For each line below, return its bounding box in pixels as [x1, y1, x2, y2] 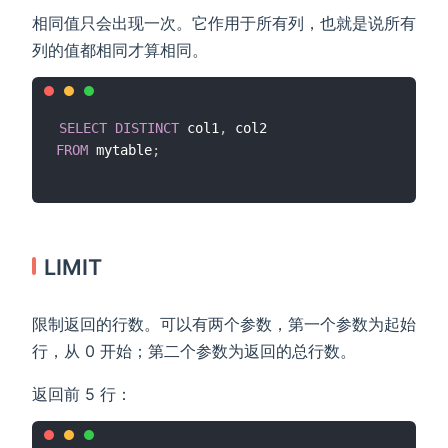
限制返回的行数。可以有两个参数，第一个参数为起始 [32, 313, 416, 334]
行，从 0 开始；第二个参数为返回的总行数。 [32, 340, 356, 361]
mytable [88, 142, 152, 159]
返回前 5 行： [32, 383, 132, 404]
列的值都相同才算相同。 [32, 39, 208, 60]
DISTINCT [115, 120, 179, 137]
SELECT [59, 120, 107, 137]
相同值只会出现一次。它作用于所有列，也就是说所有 [32, 12, 416, 33]
